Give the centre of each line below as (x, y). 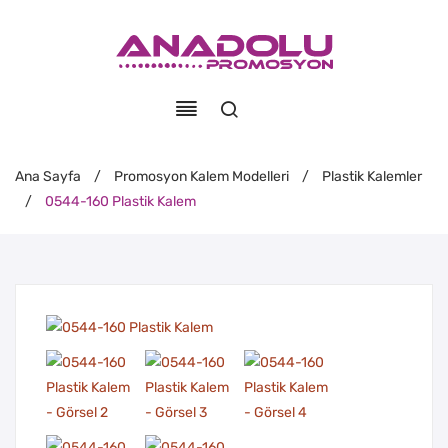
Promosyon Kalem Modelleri (201, 176)
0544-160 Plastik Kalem (119, 201)
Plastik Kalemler (372, 176)
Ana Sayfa (48, 176)
